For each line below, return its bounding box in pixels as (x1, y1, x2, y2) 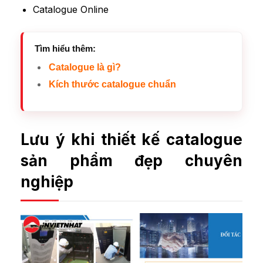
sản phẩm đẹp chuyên (21, 151, 242, 170)
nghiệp (21, 172, 73, 191)
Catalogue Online (32, 4, 109, 16)
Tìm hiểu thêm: (35, 43, 96, 54)
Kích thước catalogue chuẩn (48, 79, 176, 89)
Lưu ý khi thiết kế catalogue (21, 130, 242, 149)
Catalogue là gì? (48, 62, 121, 73)
